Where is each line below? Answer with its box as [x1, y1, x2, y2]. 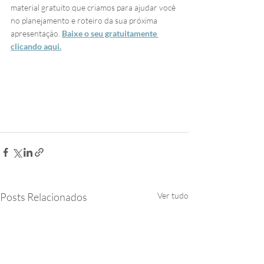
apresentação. [11, 28, 62, 38]
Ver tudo [157, 190, 189, 201]
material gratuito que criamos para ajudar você [11, 2, 177, 12]
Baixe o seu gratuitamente [62, 28, 159, 38]
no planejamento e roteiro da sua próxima [11, 15, 159, 25]
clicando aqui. [11, 41, 61, 51]
